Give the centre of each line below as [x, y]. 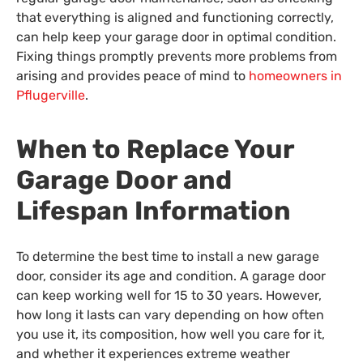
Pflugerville [51, 96]
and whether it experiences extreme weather [153, 353]
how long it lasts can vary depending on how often [170, 314]
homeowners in [295, 76]
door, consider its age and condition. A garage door [171, 275]
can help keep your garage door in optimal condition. [176, 37]
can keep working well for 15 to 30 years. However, [169, 295]
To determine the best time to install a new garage [168, 256]
